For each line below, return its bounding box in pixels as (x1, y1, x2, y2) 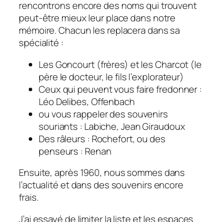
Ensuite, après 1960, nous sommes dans (19, 166, 185, 179)
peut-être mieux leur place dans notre (19, 11, 176, 25)
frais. (19, 191, 39, 204)
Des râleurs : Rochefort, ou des (39, 132, 166, 145)
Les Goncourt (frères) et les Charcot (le (39, 57, 202, 71)
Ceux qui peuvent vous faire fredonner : (39, 82, 202, 96)
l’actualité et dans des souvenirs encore (19, 178, 183, 192)
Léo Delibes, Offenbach (39, 95, 135, 108)
